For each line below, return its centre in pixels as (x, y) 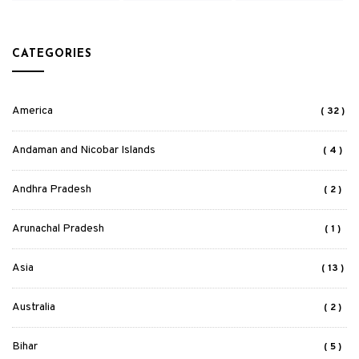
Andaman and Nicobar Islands (84, 150)
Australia (34, 307)
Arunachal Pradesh (58, 229)
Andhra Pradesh (52, 190)
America (32, 111)
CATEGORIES (52, 54)
